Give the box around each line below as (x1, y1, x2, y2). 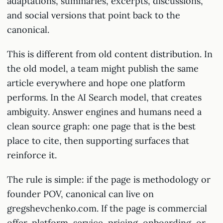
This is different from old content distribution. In (7, 48, 213, 60)
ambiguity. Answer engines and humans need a (7, 106, 202, 117)
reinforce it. (7, 149, 57, 161)
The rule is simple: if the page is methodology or (7, 174, 211, 185)
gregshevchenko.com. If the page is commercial (7, 203, 207, 214)
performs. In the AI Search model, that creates (7, 92, 202, 103)
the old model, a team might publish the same (7, 63, 199, 74)
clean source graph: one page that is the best (7, 120, 196, 132)
